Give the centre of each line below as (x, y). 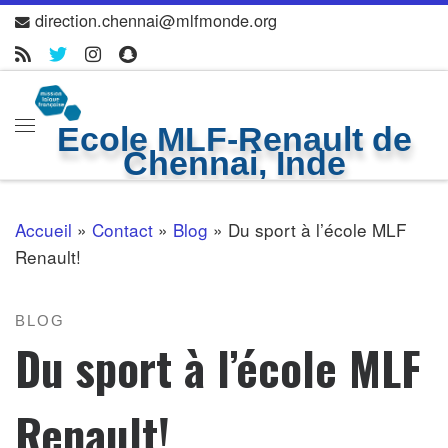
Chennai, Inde (234, 163)
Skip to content (92, 32)
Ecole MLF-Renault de (234, 139)
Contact (122, 229)
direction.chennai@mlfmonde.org (156, 20)
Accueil (43, 229)
